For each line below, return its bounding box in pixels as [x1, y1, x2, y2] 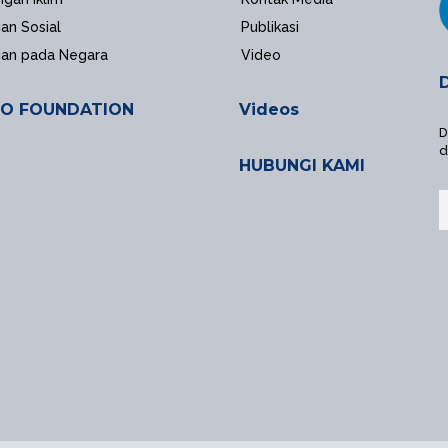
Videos [239, 100, 299, 119]
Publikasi [241, 19, 299, 35]
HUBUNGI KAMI [239, 156, 365, 175]
